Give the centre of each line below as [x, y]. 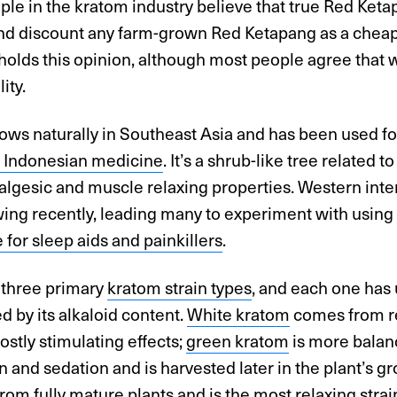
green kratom [238, 341]
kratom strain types [180, 288]
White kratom [239, 315]
